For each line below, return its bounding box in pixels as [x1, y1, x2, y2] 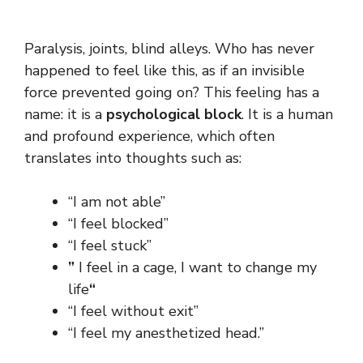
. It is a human [241, 105, 333, 125]
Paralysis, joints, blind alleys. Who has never [24, 39, 314, 59]
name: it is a [24, 105, 106, 125]
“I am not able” [68, 192, 165, 212]
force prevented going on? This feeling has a [24, 83, 319, 103]
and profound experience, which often [24, 126, 275, 147]
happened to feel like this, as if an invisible [24, 61, 305, 81]
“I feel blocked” [68, 214, 169, 234]
